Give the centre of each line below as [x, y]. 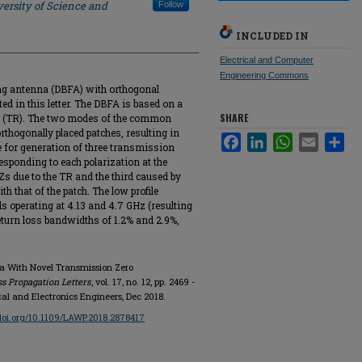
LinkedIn [286, 139]
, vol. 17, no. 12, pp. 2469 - [143, 282]
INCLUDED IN [272, 36]
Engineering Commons [264, 75]
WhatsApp [317, 139]
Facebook [264, 139]
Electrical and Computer [267, 60]
